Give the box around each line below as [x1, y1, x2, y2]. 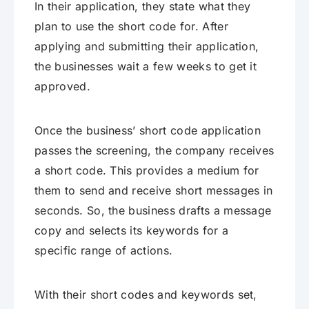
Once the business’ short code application [34, 123, 261, 137]
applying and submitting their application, [34, 39, 259, 53]
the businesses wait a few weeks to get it [34, 59, 257, 73]
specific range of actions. [34, 243, 173, 257]
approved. [34, 79, 90, 93]
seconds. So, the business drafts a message [34, 203, 272, 217]
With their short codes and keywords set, [34, 287, 257, 301]
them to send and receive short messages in [34, 183, 273, 197]
